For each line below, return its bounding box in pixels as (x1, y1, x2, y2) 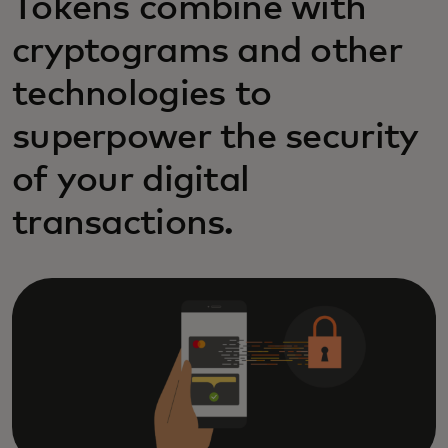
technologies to (12, 77, 272, 113)
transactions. (12, 206, 234, 242)
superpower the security (12, 120, 419, 156)
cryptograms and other (12, 34, 402, 70)
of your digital (12, 163, 250, 199)
